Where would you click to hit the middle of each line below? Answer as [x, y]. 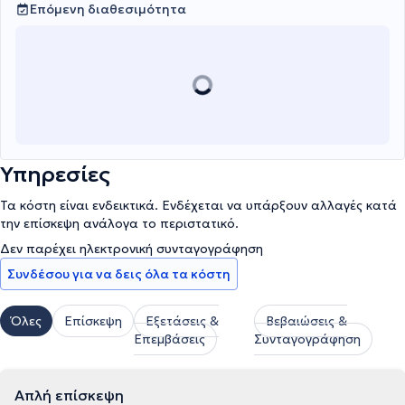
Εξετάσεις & [182, 321]
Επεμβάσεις [170, 339]
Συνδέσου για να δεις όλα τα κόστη [119, 274]
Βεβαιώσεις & [307, 321]
